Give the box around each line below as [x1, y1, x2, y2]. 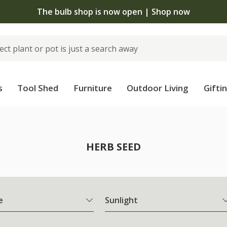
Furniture [73, 82, 112, 94]
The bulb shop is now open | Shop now [37, 6, 190, 17]
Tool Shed [17, 82, 59, 94]
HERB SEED [86, 140, 141, 154]
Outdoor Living [127, 82, 189, 94]
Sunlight [105, 195, 138, 206]
